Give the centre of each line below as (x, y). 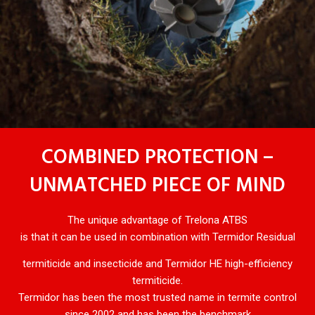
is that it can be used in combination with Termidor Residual (157, 237)
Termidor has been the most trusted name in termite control (157, 297)
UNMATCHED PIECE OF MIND (157, 186)
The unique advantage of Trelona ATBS (157, 220)
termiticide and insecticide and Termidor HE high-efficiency (157, 263)
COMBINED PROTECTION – (157, 157)
